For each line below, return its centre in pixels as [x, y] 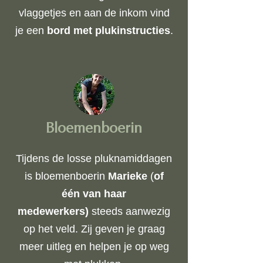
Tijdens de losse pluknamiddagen [94, 159]
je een [31, 31]
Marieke [127, 176]
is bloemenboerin [66, 176]
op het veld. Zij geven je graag [94, 229]
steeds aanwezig [131, 211]
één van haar [94, 194]
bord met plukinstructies [108, 31]
